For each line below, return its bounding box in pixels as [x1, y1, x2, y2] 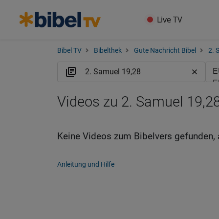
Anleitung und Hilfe [57, 160, 114, 168]
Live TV [157, 14, 183, 25]
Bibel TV [57, 46, 82, 55]
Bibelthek [94, 46, 122, 55]
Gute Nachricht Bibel [134, 46, 196, 55]
